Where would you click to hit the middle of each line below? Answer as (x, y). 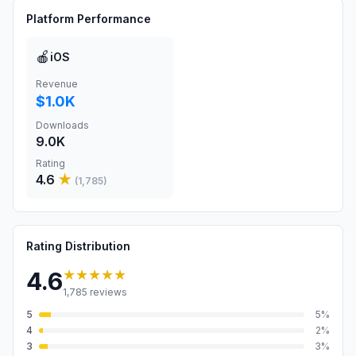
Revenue (57, 84)
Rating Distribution (78, 246)
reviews (107, 292)
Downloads (62, 125)
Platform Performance (89, 19)
